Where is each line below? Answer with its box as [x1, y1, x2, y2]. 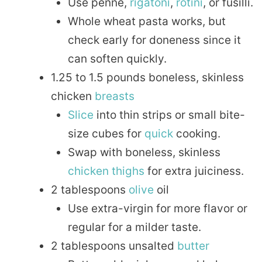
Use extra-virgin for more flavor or [67, 202, 247, 216]
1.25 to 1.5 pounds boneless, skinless [51, 71, 244, 85]
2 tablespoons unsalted [51, 239, 177, 253]
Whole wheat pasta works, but [67, 15, 226, 29]
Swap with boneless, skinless [67, 146, 220, 160]
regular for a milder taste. [67, 220, 201, 235]
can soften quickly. [67, 52, 167, 66]
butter [177, 239, 209, 253]
